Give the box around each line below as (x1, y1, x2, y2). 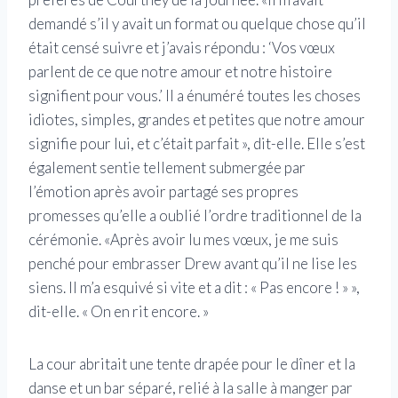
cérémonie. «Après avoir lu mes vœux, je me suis (28, 230, 338, 250)
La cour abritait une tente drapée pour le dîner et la (28, 354, 355, 374)
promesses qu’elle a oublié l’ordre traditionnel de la (28, 206, 362, 226)
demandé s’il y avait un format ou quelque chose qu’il (28, 14, 366, 34)
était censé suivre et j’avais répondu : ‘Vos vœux (28, 38, 335, 58)
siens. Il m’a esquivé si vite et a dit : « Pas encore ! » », (28, 278, 360, 298)
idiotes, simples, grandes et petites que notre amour (28, 110, 365, 130)
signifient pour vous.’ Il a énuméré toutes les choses (28, 86, 361, 106)
